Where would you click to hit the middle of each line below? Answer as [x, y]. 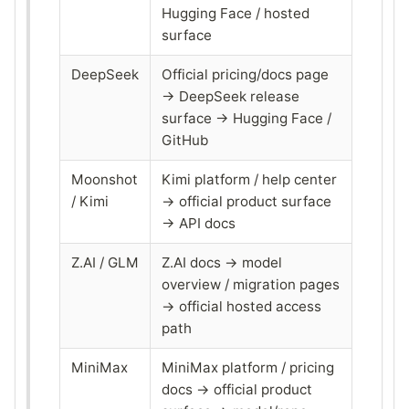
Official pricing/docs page [245, 74]
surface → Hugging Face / [246, 118]
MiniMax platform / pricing [248, 367]
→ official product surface [246, 201]
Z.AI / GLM [105, 262]
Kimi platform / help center [249, 179]
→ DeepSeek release [231, 96]
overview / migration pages [251, 284]
